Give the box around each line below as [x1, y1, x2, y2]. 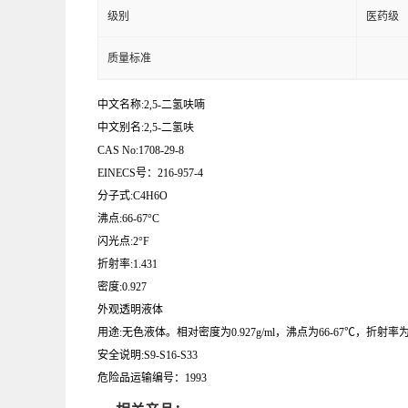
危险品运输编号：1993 [97, 372, 207, 385]
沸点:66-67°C [97, 212, 159, 226]
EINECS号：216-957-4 [97, 167, 203, 180]
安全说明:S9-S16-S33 [97, 349, 198, 362]
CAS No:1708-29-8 [97, 144, 184, 158]
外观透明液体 [97, 303, 163, 317]
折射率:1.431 [97, 258, 158, 271]
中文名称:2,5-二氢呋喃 [97, 98, 205, 112]
